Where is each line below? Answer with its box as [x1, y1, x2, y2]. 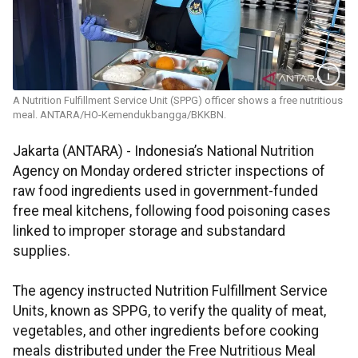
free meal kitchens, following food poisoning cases [13, 203, 331, 220]
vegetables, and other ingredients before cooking [13, 323, 319, 340]
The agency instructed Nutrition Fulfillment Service [13, 283, 328, 300]
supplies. [13, 243, 70, 260]
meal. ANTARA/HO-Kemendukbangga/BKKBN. [13, 109, 226, 121]
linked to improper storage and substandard [13, 223, 285, 240]
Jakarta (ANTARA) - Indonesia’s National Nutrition [13, 143, 314, 160]
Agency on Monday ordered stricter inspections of [13, 163, 325, 180]
